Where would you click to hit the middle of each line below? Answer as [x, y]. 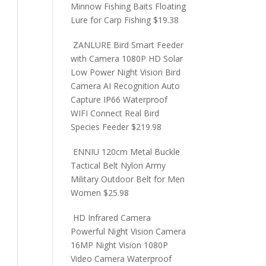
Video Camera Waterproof [121, 259]
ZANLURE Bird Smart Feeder [129, 45]
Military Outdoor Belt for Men [128, 179]
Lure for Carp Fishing [111, 20]
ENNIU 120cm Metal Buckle [127, 152]
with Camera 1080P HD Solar [127, 58]
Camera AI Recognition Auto [126, 86]
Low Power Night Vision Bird [126, 72]
